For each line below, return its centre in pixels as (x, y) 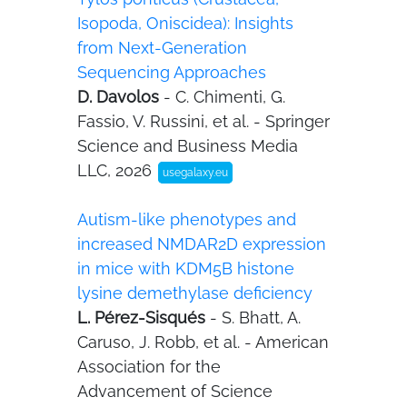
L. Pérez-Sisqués (144, 318)
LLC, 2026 (117, 170)
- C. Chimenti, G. (224, 97)
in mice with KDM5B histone (186, 268)
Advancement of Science (175, 391)
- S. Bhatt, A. (255, 318)
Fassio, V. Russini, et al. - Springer (203, 121)
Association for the (149, 367)
